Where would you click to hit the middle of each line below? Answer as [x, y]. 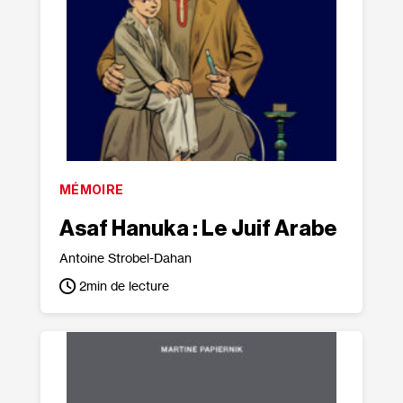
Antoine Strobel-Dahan [125, 258]
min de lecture [127, 286]
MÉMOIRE [91, 189]
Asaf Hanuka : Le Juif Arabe [198, 228]
